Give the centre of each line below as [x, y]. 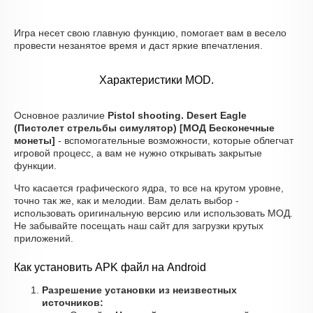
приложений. [44, 238]
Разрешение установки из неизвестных [139, 290]
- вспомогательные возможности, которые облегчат [174, 140]
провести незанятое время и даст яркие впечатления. [138, 45]
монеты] [35, 140]
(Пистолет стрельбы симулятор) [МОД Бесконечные [144, 128]
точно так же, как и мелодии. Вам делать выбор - [126, 201]
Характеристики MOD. [156, 80]
